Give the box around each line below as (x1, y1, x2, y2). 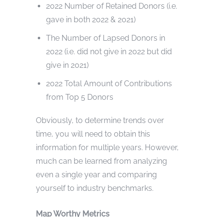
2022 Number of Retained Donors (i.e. (46, 1, 177, 11)
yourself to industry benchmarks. (36, 183, 154, 193)
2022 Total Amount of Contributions (46, 78, 172, 88)
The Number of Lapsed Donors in (46, 33, 165, 43)
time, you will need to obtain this (36, 129, 150, 139)
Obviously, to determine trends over (36, 115, 164, 125)
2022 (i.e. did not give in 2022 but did (46, 46, 172, 56)
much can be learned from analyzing (36, 156, 167, 166)
